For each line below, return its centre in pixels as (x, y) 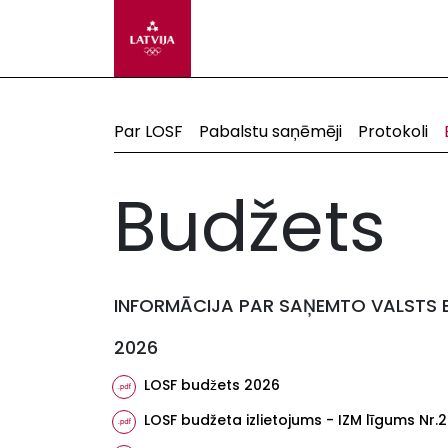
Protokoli (393, 131)
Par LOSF (148, 131)
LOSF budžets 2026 (212, 385)
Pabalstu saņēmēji (270, 131)
